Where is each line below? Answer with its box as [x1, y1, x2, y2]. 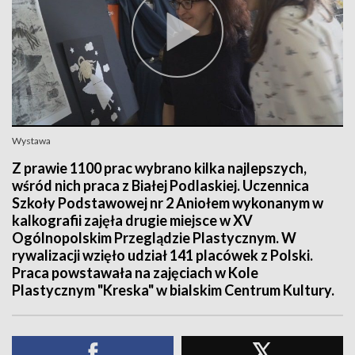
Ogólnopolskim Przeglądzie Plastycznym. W [12, 229, 296, 246]
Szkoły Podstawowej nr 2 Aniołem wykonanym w [12, 194, 323, 212]
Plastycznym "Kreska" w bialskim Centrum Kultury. [12, 281, 334, 299]
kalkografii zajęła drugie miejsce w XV [12, 212, 253, 229]
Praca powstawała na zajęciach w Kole [12, 264, 258, 281]
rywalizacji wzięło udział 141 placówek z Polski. [12, 246, 313, 264]
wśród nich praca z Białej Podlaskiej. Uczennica [12, 177, 309, 194]
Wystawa [12, 135, 51, 147]
